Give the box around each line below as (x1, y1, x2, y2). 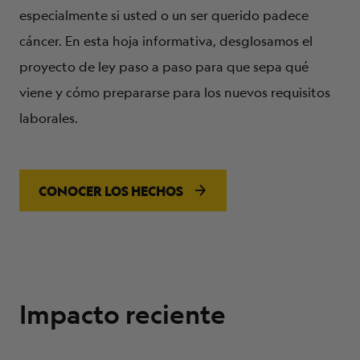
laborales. (19, 109, 78, 127)
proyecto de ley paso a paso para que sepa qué (19, 58, 309, 76)
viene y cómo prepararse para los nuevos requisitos (19, 84, 330, 101)
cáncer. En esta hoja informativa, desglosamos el (19, 32, 313, 50)
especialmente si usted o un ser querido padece (19, 6, 309, 24)
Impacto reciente (19, 297, 226, 331)
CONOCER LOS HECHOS (39, 182, 183, 200)
